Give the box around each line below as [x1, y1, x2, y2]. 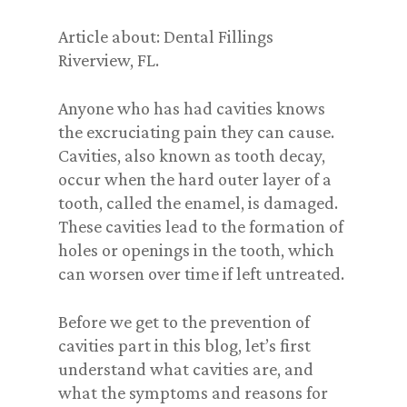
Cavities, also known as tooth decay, [58, 145, 325, 165]
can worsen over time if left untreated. [58, 263, 344, 283]
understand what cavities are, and [58, 359, 313, 379]
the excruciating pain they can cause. [58, 122, 334, 142]
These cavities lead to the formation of [58, 216, 343, 236]
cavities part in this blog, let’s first [58, 335, 311, 355]
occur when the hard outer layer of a [58, 169, 332, 189]
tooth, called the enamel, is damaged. [58, 193, 338, 213]
